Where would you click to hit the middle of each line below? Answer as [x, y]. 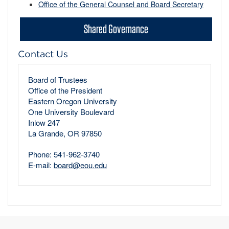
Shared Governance [116, 29]
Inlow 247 [44, 122]
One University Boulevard [71, 112]
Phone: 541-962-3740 [64, 154]
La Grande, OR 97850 [65, 133]
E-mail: [41, 165]
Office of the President [65, 90]
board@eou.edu [80, 165]
